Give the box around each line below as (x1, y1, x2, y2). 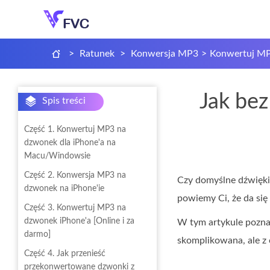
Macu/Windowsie (24, 152, 90, 160)
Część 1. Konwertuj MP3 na (24, 125, 126, 134)
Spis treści (42, 95, 86, 105)
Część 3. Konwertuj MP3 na (24, 204, 126, 212)
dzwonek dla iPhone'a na (24, 139, 116, 147)
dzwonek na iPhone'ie (24, 184, 104, 193)
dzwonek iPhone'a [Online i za (24, 217, 134, 225)
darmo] (24, 230, 51, 239)
